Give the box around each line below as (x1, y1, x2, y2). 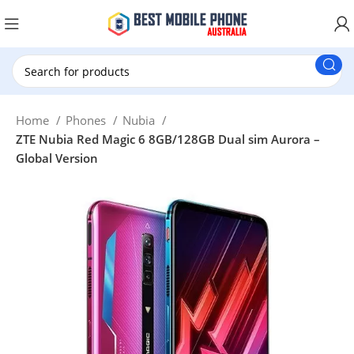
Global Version (16, 150, 99, 166)
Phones (66, 112, 110, 128)
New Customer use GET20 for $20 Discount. (12, 16, 260, 32)
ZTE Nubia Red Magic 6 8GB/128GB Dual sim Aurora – (16, 131, 321, 147)
